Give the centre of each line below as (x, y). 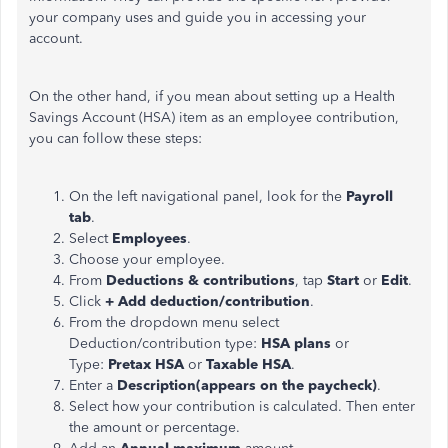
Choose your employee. (147, 259)
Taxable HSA (248, 364)
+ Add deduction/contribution (207, 301)
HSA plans (298, 343)
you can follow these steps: (115, 138)
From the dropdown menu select (174, 322)
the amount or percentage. (154, 427)
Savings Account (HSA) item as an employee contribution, (214, 117)
